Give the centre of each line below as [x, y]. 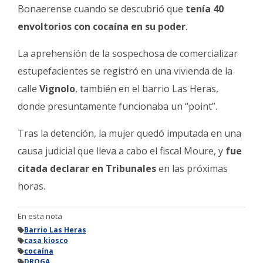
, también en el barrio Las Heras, [147, 89]
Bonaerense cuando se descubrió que [102, 9]
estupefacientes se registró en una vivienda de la [125, 71]
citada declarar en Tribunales [87, 169]
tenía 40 [205, 9]
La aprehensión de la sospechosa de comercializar [128, 54]
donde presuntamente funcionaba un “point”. [117, 107]
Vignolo [57, 89]
